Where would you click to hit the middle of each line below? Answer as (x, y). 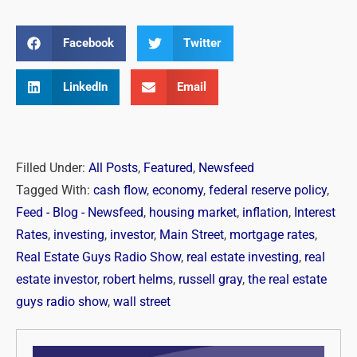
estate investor (57, 280)
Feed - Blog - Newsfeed (80, 213)
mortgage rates (272, 235)
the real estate (287, 280)
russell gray (210, 280)
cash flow (120, 191)
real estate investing (243, 258)
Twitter (202, 43)
